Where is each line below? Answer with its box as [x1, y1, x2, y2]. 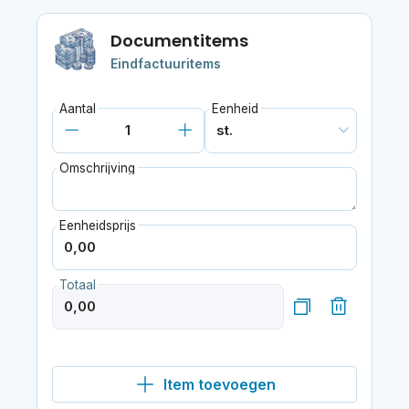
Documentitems [110, 28, 248, 52]
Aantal [58, 100, 96, 116]
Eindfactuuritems [110, 55, 221, 71]
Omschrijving [58, 160, 135, 175]
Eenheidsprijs [58, 217, 136, 233]
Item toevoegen [163, 374, 276, 393]
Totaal [58, 277, 96, 292]
